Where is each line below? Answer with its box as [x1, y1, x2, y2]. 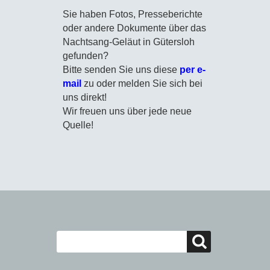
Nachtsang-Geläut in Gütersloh [63, 37, 195, 48]
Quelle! [63, 120, 93, 131]
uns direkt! [63, 92, 107, 103]
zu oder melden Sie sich [84, 78, 189, 89]
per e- [180, 64, 206, 75]
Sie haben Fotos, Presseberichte [63, 9, 202, 20]
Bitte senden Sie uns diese [63, 64, 180, 75]
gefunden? [63, 51, 108, 61]
